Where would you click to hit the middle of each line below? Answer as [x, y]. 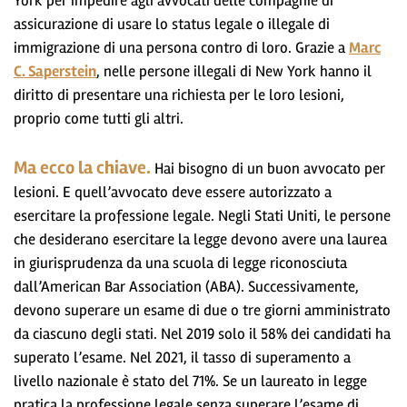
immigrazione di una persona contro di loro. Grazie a [181, 47]
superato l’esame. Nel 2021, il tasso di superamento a [182, 357]
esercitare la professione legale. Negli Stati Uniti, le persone [202, 215]
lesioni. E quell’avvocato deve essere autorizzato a [173, 192]
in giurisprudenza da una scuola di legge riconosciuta [180, 263]
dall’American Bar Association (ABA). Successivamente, [186, 286]
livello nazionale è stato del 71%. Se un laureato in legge [190, 381]
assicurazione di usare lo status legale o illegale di [172, 24]
